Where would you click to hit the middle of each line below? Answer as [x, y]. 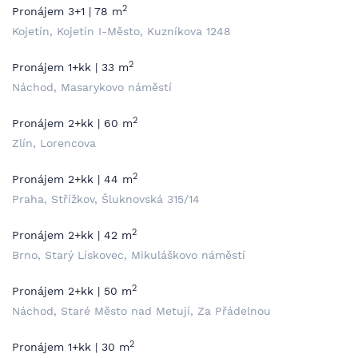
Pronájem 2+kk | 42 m [72, 235]
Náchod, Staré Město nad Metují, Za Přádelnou [141, 311]
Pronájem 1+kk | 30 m [71, 347]
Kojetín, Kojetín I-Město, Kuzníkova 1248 [121, 31]
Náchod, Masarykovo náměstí [92, 87]
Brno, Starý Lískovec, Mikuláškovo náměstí [129, 255]
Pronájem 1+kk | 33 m [70, 67]
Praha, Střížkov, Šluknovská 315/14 [106, 199]
